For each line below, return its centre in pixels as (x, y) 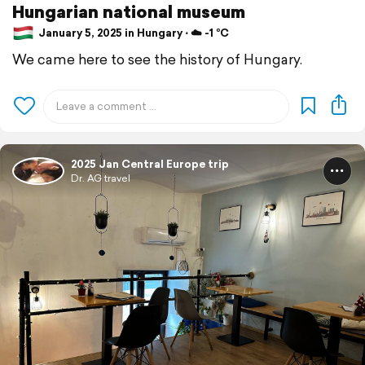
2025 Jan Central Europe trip (150, 164)
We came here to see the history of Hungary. (157, 59)
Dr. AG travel (101, 178)
